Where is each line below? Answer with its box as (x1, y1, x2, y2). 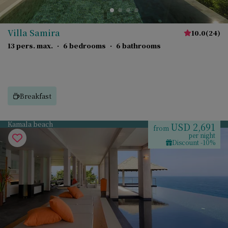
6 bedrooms (63, 41, 106, 50)
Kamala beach (8, 119, 53, 129)
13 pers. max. (8, 41, 53, 50)
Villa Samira (8, 27, 60, 39)
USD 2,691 (170, 120, 215, 133)
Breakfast (20, 91, 51, 101)
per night (188, 131, 215, 139)
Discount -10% (172, 138, 215, 147)
